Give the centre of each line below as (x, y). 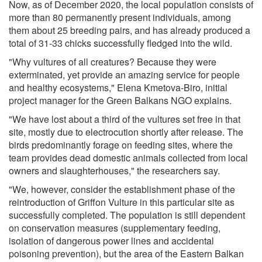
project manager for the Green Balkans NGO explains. (120, 100)
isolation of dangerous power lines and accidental (111, 240)
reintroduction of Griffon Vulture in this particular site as (122, 202)
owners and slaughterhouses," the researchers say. (114, 170)
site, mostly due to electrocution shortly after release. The (126, 132)
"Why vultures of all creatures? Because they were (113, 61)
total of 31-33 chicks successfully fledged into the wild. (120, 43)
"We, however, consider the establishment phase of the (122, 189)
